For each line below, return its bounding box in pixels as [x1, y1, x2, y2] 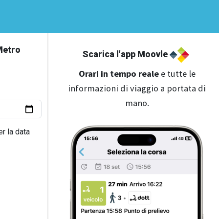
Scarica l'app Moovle [83, 48, 168, 59]
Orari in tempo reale [78, 68, 159, 79]
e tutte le [158, 68, 196, 79]
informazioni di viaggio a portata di [68, 83, 206, 94]
